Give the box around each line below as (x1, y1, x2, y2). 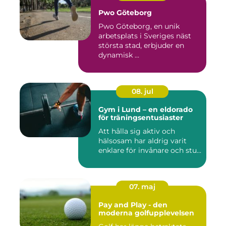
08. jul (131, 87, 153, 96)
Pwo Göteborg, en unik (98, 22, 180, 31)
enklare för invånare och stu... (98, 146, 201, 155)
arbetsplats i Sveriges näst (98, 31, 191, 41)
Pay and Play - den (98, 200, 167, 210)
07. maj (129, 182, 155, 192)
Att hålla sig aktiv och (98, 127, 175, 136)
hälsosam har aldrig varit (98, 136, 187, 146)
